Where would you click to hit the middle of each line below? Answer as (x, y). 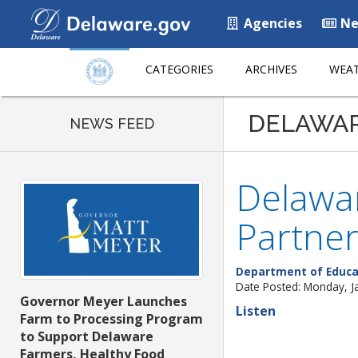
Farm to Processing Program (111, 319)
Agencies (271, 23)
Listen (256, 311)
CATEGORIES (179, 69)
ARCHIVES (271, 69)
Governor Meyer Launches (103, 302)
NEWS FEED (111, 123)
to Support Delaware (87, 337)
